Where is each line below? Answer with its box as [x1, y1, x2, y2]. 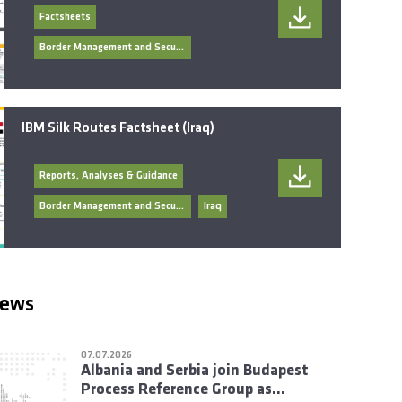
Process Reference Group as [80, 381, 272, 399]
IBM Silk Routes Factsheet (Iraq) [22, 121, 215, 136]
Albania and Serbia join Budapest [80, 363, 309, 380]
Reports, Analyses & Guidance [39, 170, 179, 182]
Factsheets [39, 12, 92, 23]
